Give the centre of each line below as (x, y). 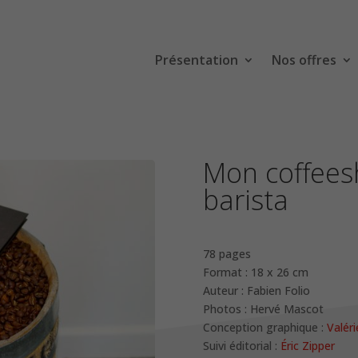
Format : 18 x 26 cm (255, 272)
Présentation (196, 60)
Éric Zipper (307, 346)
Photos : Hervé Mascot (263, 309)
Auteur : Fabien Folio (256, 291)
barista (245, 199)
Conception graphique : (265, 328)
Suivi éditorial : (241, 346)
